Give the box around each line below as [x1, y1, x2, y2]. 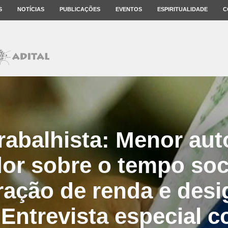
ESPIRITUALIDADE [157, 6, 208, 12]
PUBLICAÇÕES [60, 6, 100, 12]
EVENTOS [116, 6, 142, 12]
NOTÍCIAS [17, 6, 44, 12]
